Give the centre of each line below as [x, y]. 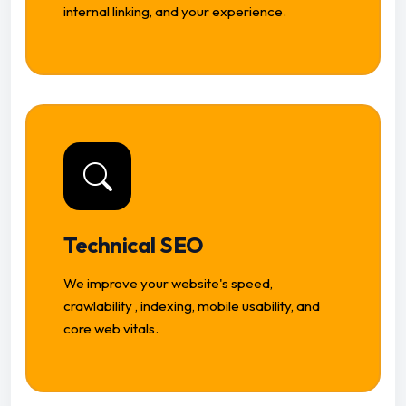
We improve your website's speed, [168, 284]
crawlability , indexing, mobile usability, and [192, 306]
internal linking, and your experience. [175, 12]
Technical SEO [134, 245]
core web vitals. [111, 329]
